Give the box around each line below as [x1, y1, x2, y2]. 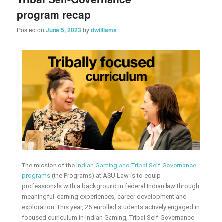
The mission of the [22, 161, 77, 169]
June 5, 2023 [46, 25, 82, 35]
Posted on [17, 25, 46, 34]
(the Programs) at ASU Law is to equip [50, 171, 161, 179]
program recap [17, 6, 91, 22]
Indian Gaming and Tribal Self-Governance [76, 161, 197, 169]
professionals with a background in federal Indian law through [22, 182, 200, 190]
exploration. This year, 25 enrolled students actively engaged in [22, 203, 200, 211]
